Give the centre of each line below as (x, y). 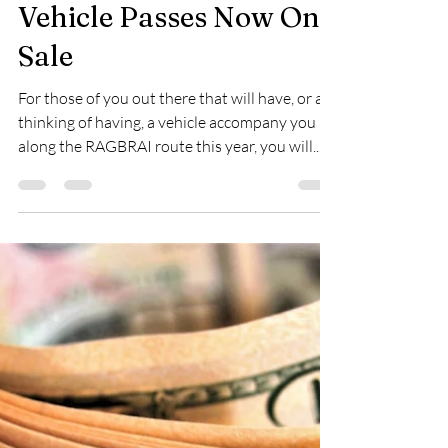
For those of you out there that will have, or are (177, 242)
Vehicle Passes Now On (169, 161)
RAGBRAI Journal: (142, 122)
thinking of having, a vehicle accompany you (167, 266)
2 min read (175, 77)
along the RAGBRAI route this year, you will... (170, 290)
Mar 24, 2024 (95, 77)
